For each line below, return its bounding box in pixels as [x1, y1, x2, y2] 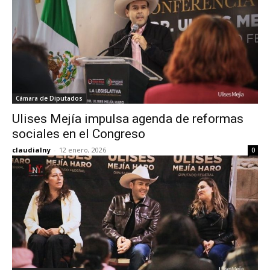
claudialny [12, 145, 51, 154]
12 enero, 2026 [59, 145, 106, 154]
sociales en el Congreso [12, 127, 145, 141]
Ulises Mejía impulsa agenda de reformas [12, 111, 243, 126]
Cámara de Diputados [16, 94, 83, 102]
